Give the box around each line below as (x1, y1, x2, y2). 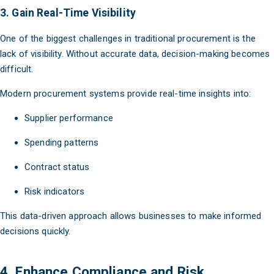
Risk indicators (24, 186, 85, 198)
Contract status (24, 161, 90, 173)
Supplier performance (24, 113, 113, 124)
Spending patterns (24, 137, 99, 149)
